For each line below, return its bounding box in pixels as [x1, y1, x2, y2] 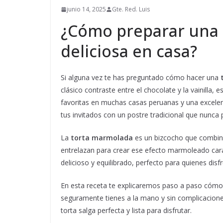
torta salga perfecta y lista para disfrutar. [61, 206, 192, 216]
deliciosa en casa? [61, 40, 197, 62]
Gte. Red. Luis [112, 5, 150, 14]
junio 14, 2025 [67, 5, 106, 14]
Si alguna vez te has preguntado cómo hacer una [61, 73, 221, 83]
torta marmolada [71, 133, 133, 143]
